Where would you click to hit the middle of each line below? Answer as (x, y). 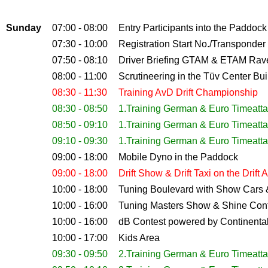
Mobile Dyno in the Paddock (178, 157)
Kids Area (139, 237)
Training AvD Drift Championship (189, 92)
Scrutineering (148, 76)
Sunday (24, 28)
